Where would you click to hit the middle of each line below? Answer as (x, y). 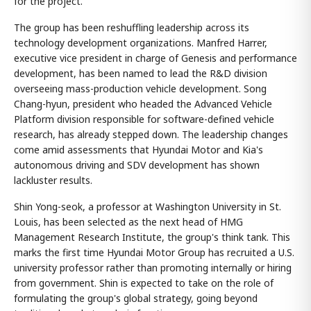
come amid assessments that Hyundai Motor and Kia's (138, 150)
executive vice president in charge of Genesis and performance (155, 58)
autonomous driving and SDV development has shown (137, 165)
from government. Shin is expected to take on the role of (144, 283)
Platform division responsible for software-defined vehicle (144, 119)
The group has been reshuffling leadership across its (132, 27)
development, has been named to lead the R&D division (141, 73)
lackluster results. (53, 180)
